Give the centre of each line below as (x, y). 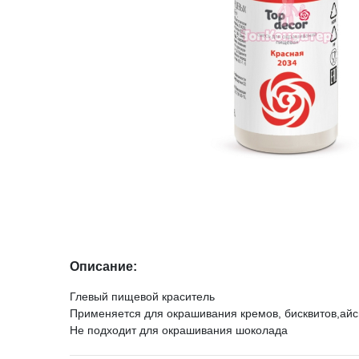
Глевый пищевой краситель (142, 297)
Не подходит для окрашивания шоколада (179, 331)
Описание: (103, 267)
